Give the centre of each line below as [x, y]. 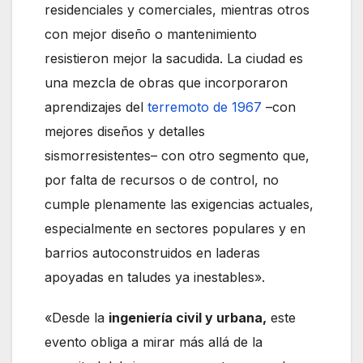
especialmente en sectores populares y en [175, 228]
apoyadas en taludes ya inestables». [155, 277]
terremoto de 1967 [205, 107]
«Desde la [77, 317]
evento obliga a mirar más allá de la [154, 342]
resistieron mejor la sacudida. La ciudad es [174, 58]
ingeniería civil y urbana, [188, 317]
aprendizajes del [96, 107]
